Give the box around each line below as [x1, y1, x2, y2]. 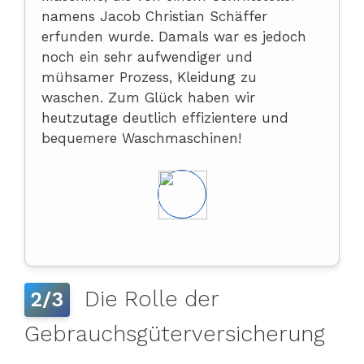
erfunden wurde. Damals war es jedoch [41, 28, 306, 45]
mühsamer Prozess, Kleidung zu [41, 69, 257, 85]
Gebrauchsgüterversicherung [24, 320, 325, 347]
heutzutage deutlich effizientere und [41, 110, 288, 126]
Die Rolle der [77, 285, 219, 312]
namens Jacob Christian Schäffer [41, 8, 267, 24]
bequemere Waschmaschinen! [41, 130, 241, 146]
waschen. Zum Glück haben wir [41, 89, 255, 106]
